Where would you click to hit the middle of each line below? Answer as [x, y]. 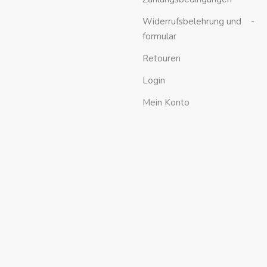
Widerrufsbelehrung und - [198, 22]
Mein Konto [166, 103]
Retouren [162, 59]
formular [159, 37]
